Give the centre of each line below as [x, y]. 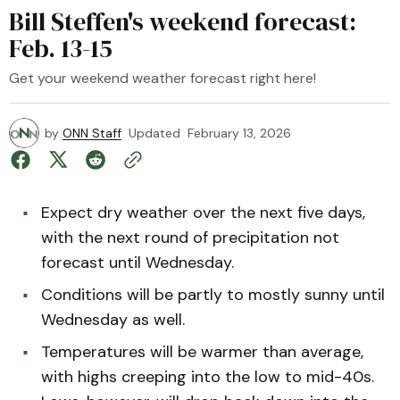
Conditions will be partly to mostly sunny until [213, 295]
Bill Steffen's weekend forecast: [183, 21]
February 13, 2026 [239, 133]
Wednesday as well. [113, 320]
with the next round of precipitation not [190, 237]
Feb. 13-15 [61, 48]
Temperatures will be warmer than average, [202, 352]
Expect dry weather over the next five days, [203, 212]
